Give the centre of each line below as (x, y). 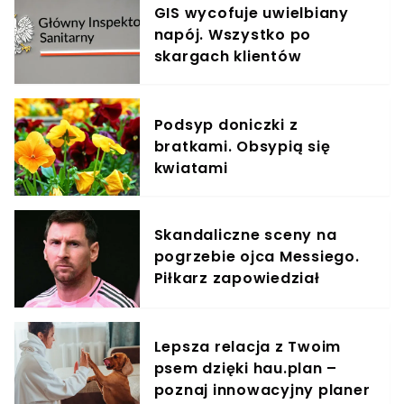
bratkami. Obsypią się (242, 147)
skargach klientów (228, 57)
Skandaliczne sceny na (245, 235)
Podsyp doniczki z (226, 125)
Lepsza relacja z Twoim (248, 347)
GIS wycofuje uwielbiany (251, 14)
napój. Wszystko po (233, 35)
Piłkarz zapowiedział (237, 279)
